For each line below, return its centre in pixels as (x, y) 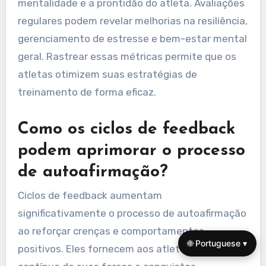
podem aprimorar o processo (131, 151)
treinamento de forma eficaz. (87, 92)
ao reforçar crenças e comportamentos (111, 231)
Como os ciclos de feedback (126, 129)
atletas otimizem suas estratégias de (107, 74)
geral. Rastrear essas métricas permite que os (127, 56)
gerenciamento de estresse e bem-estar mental (132, 38)
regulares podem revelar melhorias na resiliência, (132, 20)
